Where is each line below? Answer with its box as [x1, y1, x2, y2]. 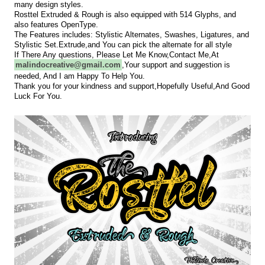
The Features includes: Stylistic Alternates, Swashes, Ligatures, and [14, 30, 249, 39]
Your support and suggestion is [124, 60, 230, 69]
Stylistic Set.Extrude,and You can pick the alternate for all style [14, 40, 232, 49]
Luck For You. [14, 92, 62, 101]
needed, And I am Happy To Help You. [14, 72, 145, 80]
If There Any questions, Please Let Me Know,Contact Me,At [14, 50, 221, 59]
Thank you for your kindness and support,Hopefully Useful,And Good [14, 82, 250, 91]
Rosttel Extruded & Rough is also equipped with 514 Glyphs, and [14, 10, 236, 19]
